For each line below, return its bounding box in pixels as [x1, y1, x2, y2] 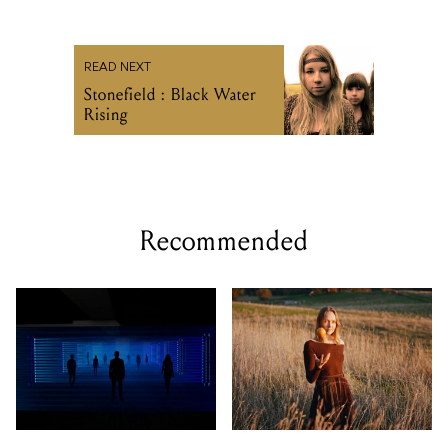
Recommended [139, 224, 309, 259]
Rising [84, 104, 128, 126]
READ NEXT [84, 62, 151, 75]
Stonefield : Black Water [84, 84, 256, 106]
